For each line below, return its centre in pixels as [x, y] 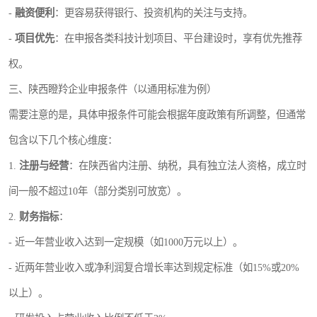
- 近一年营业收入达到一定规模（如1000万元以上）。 [126, 242]
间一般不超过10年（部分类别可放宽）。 [98, 191]
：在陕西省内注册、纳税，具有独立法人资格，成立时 [188, 166]
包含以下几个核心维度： [63, 140]
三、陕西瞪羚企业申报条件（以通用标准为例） [113, 90]
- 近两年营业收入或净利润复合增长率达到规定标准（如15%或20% [154, 268]
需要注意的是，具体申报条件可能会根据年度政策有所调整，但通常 [157, 115]
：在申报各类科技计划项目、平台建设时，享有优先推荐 [178, 39]
